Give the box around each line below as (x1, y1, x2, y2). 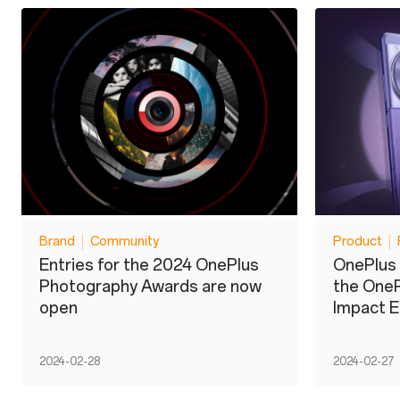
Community (90, 234, 159, 250)
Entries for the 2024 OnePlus (39, 254, 259, 275)
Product (333, 234, 382, 250)
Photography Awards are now (39, 276, 262, 296)
